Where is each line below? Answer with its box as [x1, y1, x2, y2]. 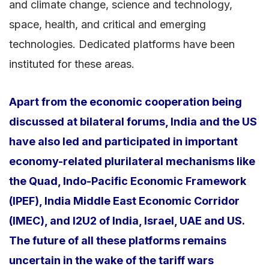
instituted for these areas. [9, 57, 134, 70]
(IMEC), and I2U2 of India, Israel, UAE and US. [9, 214, 244, 227]
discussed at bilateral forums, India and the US [9, 115, 257, 128]
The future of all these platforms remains [9, 234, 226, 247]
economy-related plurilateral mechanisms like [9, 154, 255, 168]
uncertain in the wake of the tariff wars [9, 253, 214, 267]
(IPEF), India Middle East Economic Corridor [9, 194, 240, 207]
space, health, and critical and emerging [9, 17, 206, 31]
